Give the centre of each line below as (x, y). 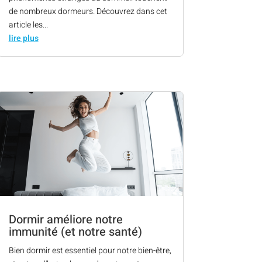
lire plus (23, 38)
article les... (28, 25)
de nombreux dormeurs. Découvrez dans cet (88, 11)
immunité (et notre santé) (75, 232)
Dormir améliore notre (65, 220)
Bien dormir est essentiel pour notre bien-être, (90, 251)
